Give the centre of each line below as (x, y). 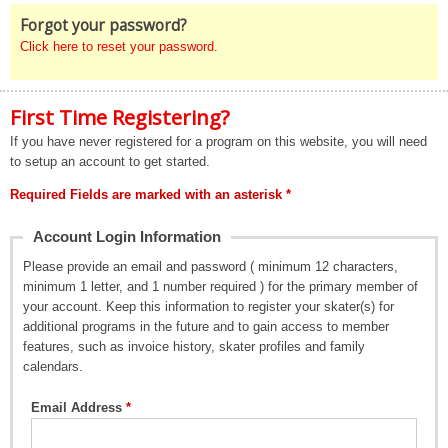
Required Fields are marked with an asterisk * (150, 194)
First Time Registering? (120, 116)
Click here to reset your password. (119, 47)
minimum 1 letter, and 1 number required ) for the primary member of (220, 287)
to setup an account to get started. (110, 161)
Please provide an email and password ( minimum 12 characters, (210, 267)
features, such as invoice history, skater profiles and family (194, 347)
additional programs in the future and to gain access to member (206, 327)
